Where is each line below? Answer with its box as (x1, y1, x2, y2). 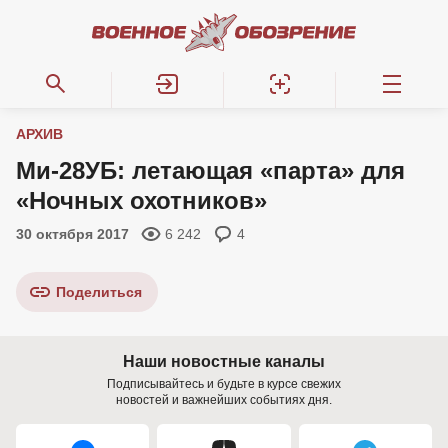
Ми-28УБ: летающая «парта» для (16, 157, 405, 184)
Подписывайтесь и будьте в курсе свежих (107, 377, 341, 391)
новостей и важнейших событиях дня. (116, 393, 332, 407)
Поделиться (56, 284, 142, 300)
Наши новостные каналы (123, 353, 325, 370)
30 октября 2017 (16, 226, 129, 242)
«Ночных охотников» (16, 187, 267, 214)
